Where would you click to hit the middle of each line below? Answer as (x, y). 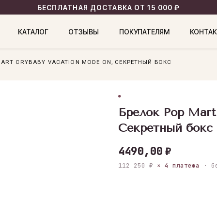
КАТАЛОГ (33, 31)
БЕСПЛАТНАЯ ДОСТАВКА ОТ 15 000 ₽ (108, 7)
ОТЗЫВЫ (84, 31)
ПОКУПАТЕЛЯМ (144, 31)
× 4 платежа (178, 165)
